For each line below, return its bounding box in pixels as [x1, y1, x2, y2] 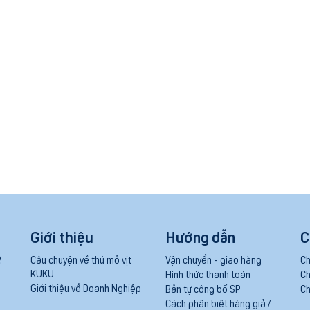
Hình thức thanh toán [165, 268, 250, 281]
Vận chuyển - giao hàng [165, 253, 262, 266]
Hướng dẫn [165, 226, 235, 247]
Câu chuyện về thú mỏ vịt [30, 253, 131, 266]
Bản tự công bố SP [165, 282, 240, 295]
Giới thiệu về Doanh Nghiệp [30, 282, 141, 295]
